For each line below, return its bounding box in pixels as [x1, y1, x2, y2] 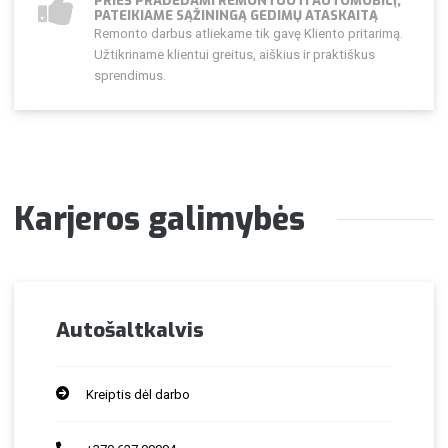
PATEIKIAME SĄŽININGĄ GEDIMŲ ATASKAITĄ [93, 7, 378, 25]
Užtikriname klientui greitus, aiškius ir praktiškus [93, 47, 375, 63]
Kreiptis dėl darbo [86, 386, 191, 402]
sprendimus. [93, 68, 166, 84]
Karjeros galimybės [14, 197, 306, 240]
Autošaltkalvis [56, 316, 205, 345]
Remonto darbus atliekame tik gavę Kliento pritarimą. [93, 26, 403, 42]
